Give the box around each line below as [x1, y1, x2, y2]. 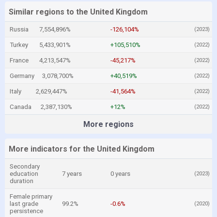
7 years [62, 170, 82, 177]
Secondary [10, 163, 40, 170]
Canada [10, 103, 31, 110]
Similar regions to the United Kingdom [9, 7, 148, 16]
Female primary [10, 193, 52, 200]
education [10, 170, 38, 177]
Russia [10, 26, 29, 33]
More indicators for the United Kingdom [9, 144, 155, 154]
